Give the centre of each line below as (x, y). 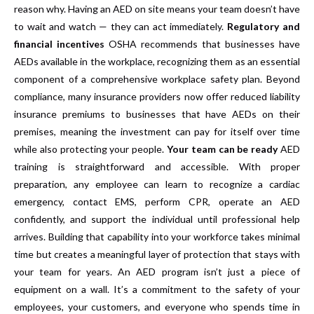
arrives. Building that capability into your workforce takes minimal (157, 236)
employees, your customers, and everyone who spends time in (157, 306)
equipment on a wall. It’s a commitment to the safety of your (157, 289)
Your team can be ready (222, 149)
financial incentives (59, 43)
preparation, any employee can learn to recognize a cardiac (157, 184)
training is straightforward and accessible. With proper (157, 166)
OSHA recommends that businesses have (202, 43)
